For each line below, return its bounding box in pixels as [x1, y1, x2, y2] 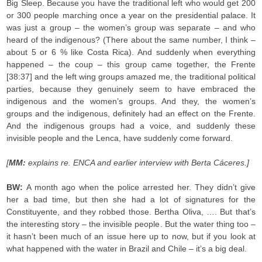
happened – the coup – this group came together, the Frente [6, 60, 256, 69]
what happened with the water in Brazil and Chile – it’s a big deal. [6, 244, 247, 253]
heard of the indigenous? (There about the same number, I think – [6, 35, 256, 44]
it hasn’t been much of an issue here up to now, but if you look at [6, 232, 256, 241]
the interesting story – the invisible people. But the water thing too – [6, 219, 256, 229]
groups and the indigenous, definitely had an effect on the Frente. [6, 109, 256, 118]
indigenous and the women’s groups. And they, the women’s [6, 96, 256, 106]
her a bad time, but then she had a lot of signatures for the [6, 195, 256, 204]
